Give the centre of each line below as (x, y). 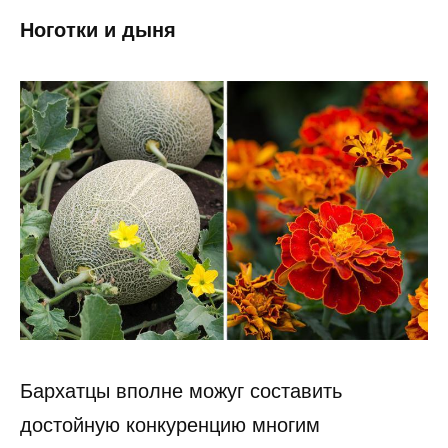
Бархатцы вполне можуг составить (181, 391)
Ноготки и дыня (98, 29)
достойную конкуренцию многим (170, 425)
